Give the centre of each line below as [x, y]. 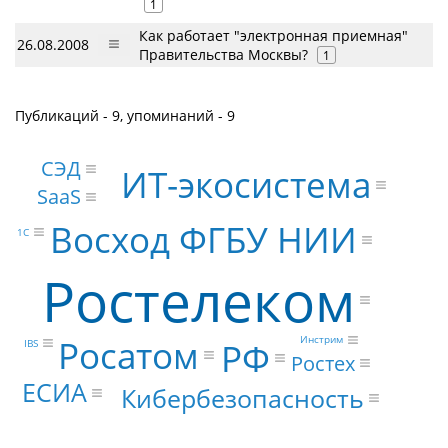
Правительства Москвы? [223, 54]
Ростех [322, 363]
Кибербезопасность [243, 397]
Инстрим [322, 339]
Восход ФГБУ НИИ [203, 240]
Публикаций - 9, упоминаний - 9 [125, 115]
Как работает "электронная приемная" [273, 35]
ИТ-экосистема [245, 185]
